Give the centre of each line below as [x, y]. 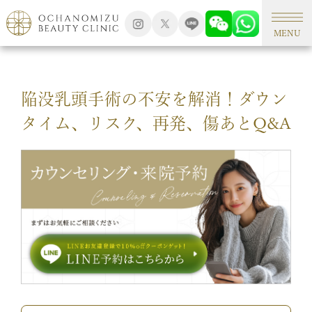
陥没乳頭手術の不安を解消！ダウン [154, 99]
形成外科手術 [89, 19]
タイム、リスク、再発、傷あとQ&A [156, 123]
